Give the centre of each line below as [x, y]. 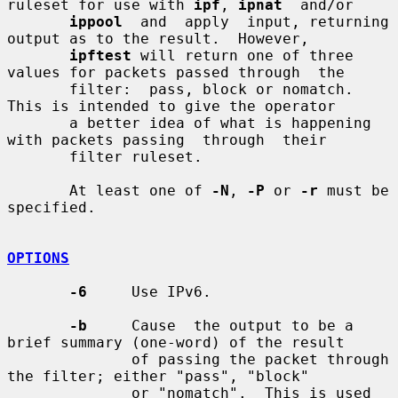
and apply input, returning [256, 21]
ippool [96, 21]
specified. [52, 207]
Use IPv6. [149, 291]
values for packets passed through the [176, 72]
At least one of [140, 190]
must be [354, 190]
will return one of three [243, 55]
